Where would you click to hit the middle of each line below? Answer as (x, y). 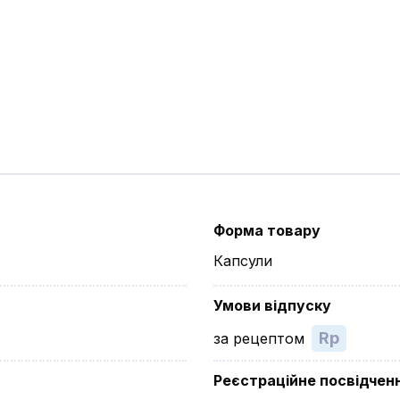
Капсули (243, 261)
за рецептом (259, 338)
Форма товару (267, 230)
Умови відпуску (272, 305)
